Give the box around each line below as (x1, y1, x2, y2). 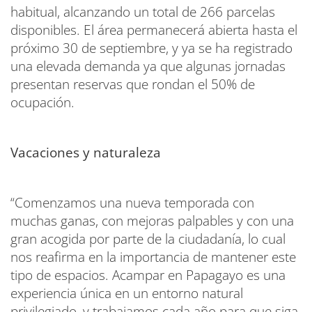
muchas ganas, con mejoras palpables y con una (10, 212, 294, 231)
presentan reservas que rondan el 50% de (10, 75, 255, 94)
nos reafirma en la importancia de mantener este (10, 248, 296, 267)
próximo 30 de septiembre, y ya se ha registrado (10, 39, 292, 58)
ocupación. (10, 93, 75, 112)
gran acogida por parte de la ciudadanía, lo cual (10, 230, 286, 249)
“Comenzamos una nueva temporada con (10, 194, 254, 212)
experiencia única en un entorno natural (10, 284, 243, 303)
